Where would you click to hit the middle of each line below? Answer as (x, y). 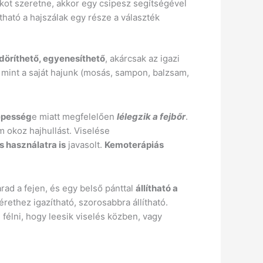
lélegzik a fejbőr (151, 116)
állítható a (157, 188)
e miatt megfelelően (75, 116)
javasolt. (85, 144)
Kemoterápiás (134, 144)
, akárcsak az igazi (143, 59)
